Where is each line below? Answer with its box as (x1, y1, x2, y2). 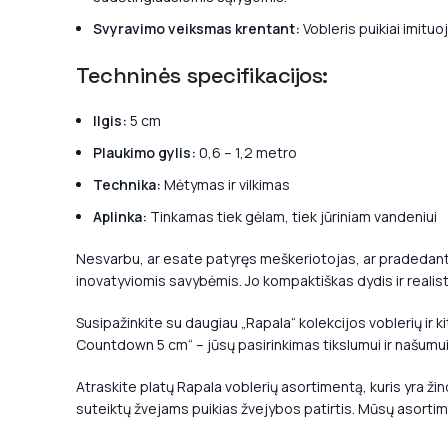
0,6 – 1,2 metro (196, 143, 297, 162)
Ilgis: (93, 111, 127, 130)
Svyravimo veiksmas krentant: (93, 19, 300, 38)
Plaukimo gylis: (93, 143, 196, 162)
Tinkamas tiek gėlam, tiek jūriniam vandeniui (147, 207, 437, 226)
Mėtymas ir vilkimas (161, 175, 290, 194)
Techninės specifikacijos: (76, 61, 328, 89)
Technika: (93, 175, 161, 194)
